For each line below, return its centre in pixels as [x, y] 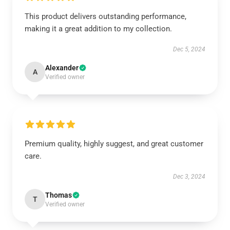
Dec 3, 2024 [189, 177]
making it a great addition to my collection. [98, 29]
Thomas [59, 195]
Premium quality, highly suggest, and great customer [114, 144]
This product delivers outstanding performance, [106, 16]
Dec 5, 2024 [189, 49]
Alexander [62, 68]
